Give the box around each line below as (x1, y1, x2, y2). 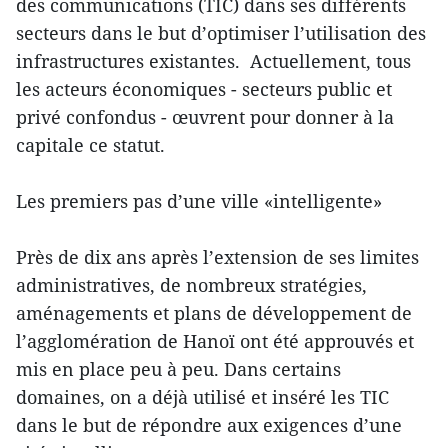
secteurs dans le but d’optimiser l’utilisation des (16, 21, 426, 46)
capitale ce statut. (16, 133, 165, 158)
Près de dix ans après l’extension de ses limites (16, 245, 419, 270)
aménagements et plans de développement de (16, 301, 412, 326)
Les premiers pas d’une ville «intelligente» (16, 189, 382, 214)
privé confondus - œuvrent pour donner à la (16, 105, 394, 130)
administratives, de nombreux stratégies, (16, 273, 367, 298)
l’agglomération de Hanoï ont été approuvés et (16, 329, 414, 354)
